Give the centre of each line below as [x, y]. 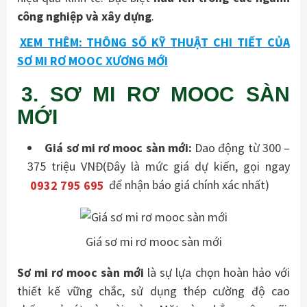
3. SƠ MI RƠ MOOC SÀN [156, 95]
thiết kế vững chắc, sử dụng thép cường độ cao [153, 291]
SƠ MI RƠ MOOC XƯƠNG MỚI [93, 60]
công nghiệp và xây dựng [84, 16]
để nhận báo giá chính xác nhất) [188, 185]
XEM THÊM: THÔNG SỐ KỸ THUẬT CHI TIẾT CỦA [155, 42]
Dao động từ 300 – [242, 148]
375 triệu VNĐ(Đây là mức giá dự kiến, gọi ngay [159, 167]
